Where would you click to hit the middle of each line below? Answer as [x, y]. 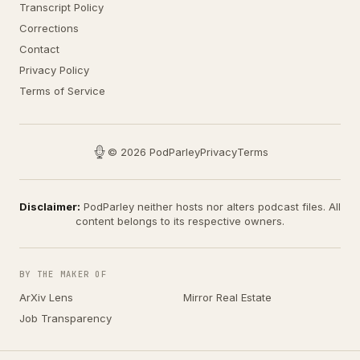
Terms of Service [62, 91]
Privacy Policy [54, 70]
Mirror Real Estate [227, 297]
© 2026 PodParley [154, 152]
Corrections [49, 28]
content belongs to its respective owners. [180, 221]
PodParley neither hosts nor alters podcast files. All [211, 207]
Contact [39, 49]
